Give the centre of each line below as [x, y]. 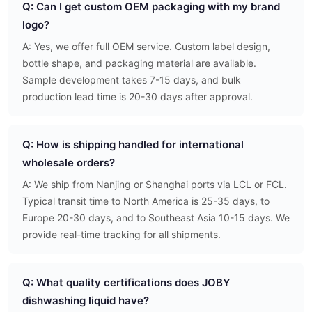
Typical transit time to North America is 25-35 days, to [146, 201]
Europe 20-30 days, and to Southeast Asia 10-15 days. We [156, 218]
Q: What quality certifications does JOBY [126, 283]
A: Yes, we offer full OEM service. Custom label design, [146, 47]
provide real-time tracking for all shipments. [122, 235]
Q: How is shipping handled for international [133, 145]
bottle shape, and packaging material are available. [139, 63]
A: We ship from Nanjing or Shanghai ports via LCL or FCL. [155, 185]
